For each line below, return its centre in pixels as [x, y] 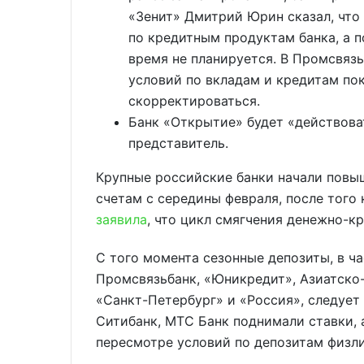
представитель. [178, 143]
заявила [121, 219]
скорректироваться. [194, 100]
